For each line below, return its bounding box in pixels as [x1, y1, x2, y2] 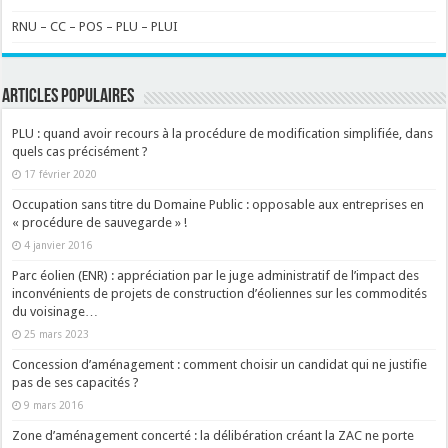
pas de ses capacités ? [12, 374, 140, 390]
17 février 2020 [24, 167, 98, 180]
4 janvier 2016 [24, 238, 93, 251]
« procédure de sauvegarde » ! [12, 214, 188, 230]
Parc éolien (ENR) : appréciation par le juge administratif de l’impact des [12, 267, 420, 283]
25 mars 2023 [24, 327, 90, 340]
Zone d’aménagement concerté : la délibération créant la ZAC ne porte [12, 427, 415, 443]
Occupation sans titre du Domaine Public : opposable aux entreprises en [12, 196, 425, 212]
